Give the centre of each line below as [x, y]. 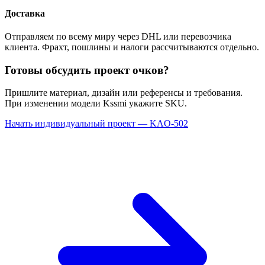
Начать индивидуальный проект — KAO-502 [96, 124]
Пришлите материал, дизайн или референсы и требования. [124, 93]
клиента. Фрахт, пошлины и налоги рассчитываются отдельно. [132, 47]
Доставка [25, 13]
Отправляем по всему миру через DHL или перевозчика [118, 37]
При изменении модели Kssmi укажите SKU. [96, 104]
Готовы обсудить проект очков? [87, 70]
